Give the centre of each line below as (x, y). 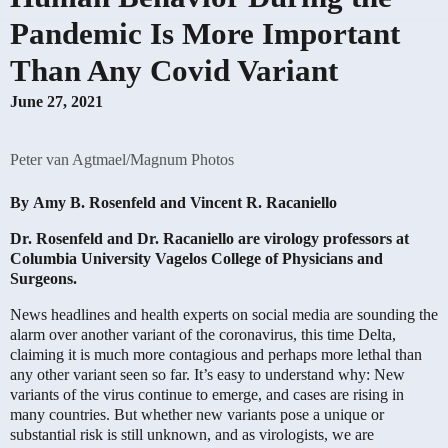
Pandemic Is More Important (205, 33)
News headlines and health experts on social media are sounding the (224, 314)
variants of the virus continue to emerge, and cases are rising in (207, 394)
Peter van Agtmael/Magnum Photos (122, 159)
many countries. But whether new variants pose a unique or (197, 414)
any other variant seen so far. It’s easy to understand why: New (207, 374)
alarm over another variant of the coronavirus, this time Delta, (203, 334)
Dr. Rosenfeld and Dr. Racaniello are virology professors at (209, 238)
